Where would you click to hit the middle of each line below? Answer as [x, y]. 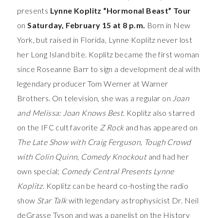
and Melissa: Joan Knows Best [70, 112]
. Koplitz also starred [159, 112]
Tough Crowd [168, 142]
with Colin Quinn [47, 156]
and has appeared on [161, 127]
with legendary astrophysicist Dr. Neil [133, 200]
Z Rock [112, 127]
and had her [168, 156]
